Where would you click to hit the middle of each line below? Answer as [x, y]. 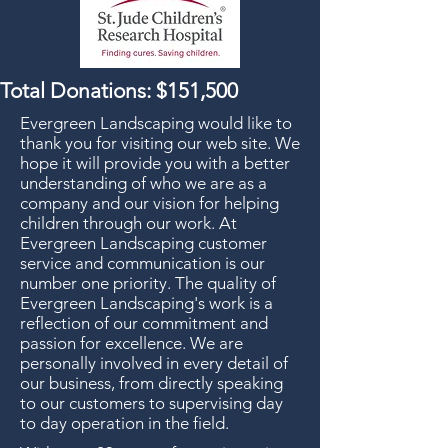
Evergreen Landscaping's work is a [146, 303]
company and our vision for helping [149, 203]
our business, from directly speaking [151, 383]
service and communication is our [142, 263]
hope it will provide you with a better [155, 163]
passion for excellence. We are [131, 343]
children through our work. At [128, 223]
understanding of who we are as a [143, 183]
